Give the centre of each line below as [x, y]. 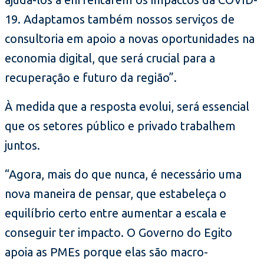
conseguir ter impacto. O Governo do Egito [118, 232]
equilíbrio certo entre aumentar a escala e [115, 213]
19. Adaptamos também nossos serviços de [120, 19]
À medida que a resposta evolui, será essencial [127, 106]
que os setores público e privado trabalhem [120, 126]
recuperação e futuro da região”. [91, 77]
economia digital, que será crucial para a [110, 58]
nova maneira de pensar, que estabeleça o [115, 193]
